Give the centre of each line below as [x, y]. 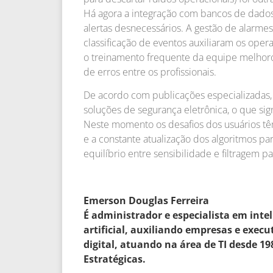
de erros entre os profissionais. [150, 72]
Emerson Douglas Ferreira [146, 200]
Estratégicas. [115, 259]
